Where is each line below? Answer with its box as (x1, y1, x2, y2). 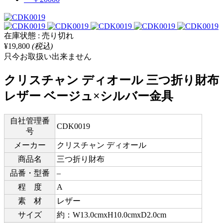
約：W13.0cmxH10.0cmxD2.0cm (57, 210, 166, 219)
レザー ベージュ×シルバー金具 (4, 89, 173, 103)
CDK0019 (57, 121, 90, 130)
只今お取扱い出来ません (4, 52, 92, 61)
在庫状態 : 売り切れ (4, 31, 74, 40)
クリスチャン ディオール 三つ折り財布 (4, 73, 219, 87)
